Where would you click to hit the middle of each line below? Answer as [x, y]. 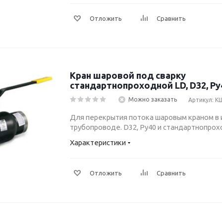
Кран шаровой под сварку [128, 75]
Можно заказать [153, 99]
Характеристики [98, 142]
